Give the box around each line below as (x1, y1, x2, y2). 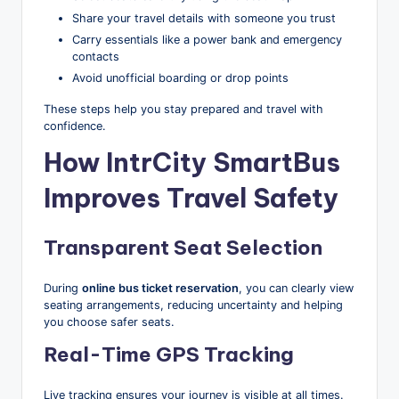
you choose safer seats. (44, 314, 175, 329)
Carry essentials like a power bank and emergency (72, 32, 342, 46)
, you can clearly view (239, 281, 354, 295)
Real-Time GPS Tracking (44, 341, 294, 367)
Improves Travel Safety (44, 181, 338, 215)
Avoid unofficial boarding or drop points (72, 70, 289, 85)
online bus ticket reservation (82, 281, 239, 295)
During (44, 281, 82, 295)
